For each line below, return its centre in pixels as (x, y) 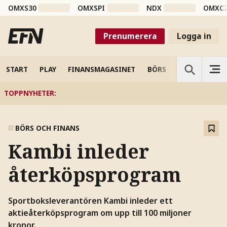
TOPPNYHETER (29, 93)
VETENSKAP (198, 69)
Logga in (194, 36)
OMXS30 (22, 8)
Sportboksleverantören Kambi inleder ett (90, 200)
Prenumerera (130, 36)
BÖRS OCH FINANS (48, 128)
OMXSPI (91, 8)
